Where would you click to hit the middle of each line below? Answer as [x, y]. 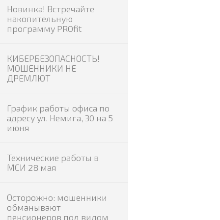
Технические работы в [53, 158]
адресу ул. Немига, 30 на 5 [60, 118]
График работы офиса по [58, 108]
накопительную [40, 19]
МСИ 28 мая [31, 167]
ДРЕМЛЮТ [28, 78]
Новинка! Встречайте [50, 9]
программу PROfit [44, 28]
